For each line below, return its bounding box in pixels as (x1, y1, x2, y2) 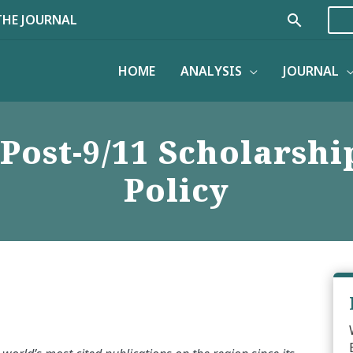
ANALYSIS (180, 61, 242, 80)
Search (284, 9, 344, 35)
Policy (124, 168, 229, 212)
